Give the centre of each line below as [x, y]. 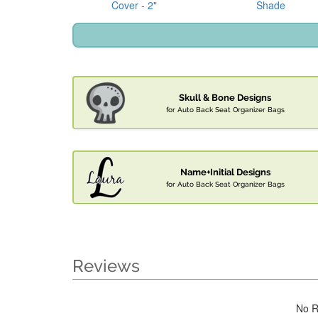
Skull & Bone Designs [225, 98]
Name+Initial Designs [225, 172]
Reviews [106, 266]
